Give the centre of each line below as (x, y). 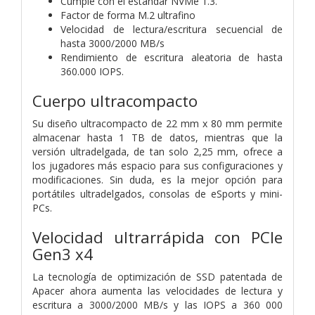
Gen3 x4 (63, 254)
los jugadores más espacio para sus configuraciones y (157, 165)
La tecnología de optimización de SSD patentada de (157, 276)
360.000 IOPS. (92, 71)
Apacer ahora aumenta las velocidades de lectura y (157, 290)
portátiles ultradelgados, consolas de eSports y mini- (157, 193)
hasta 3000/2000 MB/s (112, 43)
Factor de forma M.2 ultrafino (128, 15)
